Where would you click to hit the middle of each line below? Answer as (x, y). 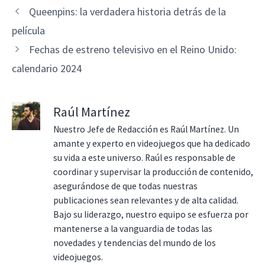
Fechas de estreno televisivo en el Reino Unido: (132, 49)
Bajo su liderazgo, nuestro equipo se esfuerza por (151, 214)
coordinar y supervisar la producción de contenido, (153, 172)
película (28, 30)
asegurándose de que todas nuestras (125, 186)
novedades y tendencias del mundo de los (135, 243)
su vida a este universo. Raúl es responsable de (144, 157)
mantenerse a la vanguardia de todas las (133, 228)
